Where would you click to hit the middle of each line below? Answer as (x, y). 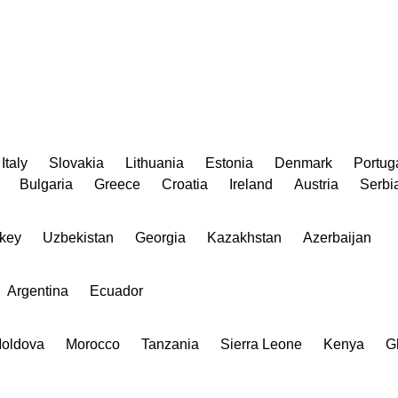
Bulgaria (46, 184)
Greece (117, 184)
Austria (316, 184)
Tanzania (170, 344)
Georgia (160, 237)
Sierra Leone (261, 344)
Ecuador (116, 291)
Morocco (93, 344)
